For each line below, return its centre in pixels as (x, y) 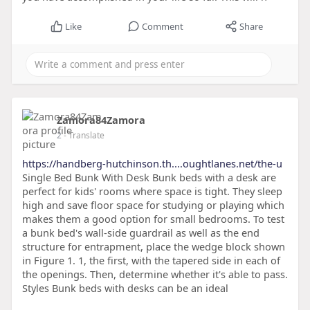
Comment (162, 27)
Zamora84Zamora (101, 120)
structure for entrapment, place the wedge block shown (153, 247)
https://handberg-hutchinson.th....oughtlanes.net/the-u (152, 164)
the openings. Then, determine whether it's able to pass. (155, 274)
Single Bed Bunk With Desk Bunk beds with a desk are (149, 177)
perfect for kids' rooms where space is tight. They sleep (152, 191)
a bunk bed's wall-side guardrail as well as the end (140, 233)
